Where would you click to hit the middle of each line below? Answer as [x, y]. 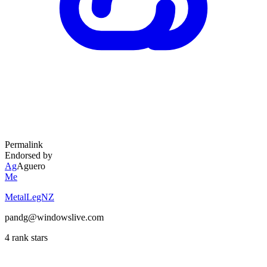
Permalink [24, 144]
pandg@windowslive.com [54, 217]
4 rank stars [26, 237]
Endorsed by [29, 155]
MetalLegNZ [30, 197]
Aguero [31, 166]
